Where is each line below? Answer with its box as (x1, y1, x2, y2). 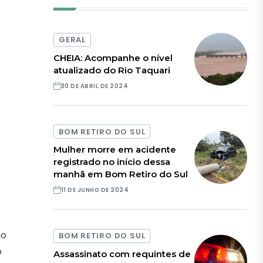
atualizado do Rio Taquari (53, 64, 171, 76)
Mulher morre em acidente (53, 144, 177, 156)
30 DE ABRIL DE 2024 (60, 82, 129, 90)
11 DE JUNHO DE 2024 (60, 186, 129, 194)
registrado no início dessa (53, 156, 171, 168)
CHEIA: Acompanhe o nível (53, 52, 173, 63)
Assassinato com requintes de (53, 248, 191, 259)
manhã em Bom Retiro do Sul (53, 168, 188, 180)
